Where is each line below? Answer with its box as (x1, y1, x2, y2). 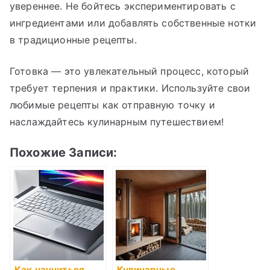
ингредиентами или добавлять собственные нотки (10, 17, 257, 30)
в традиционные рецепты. (10, 34, 137, 46)
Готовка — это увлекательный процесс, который (10, 65, 250, 78)
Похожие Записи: (10, 145, 118, 160)
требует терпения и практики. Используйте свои (10, 82, 251, 95)
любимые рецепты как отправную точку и (10, 99, 215, 111)
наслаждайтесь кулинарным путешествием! (10, 116, 224, 128)
